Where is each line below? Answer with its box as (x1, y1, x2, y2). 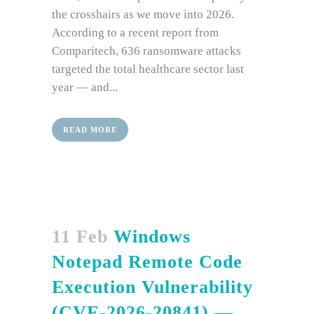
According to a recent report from (52, 26, 219, 40)
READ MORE (63, 125, 117, 135)
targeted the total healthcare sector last (52, 62, 244, 76)
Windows (114, 226, 191, 247)
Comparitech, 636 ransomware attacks (52, 44, 241, 58)
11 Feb (52, 226, 108, 247)
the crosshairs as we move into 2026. (52, 8, 234, 22)
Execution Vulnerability (52, 277, 253, 298)
